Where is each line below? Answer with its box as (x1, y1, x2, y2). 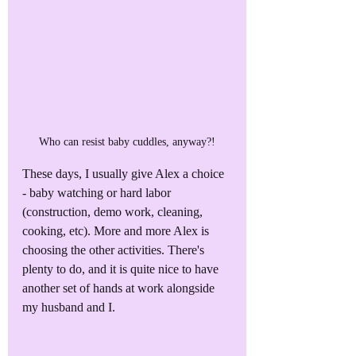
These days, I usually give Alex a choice (22, 167, 227, 181)
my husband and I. (22, 300, 115, 315)
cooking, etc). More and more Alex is (22, 224, 212, 238)
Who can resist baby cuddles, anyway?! (39, 136, 215, 149)
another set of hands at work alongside (22, 281, 218, 296)
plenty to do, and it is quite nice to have (22, 262, 222, 277)
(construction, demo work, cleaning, (22, 205, 206, 219)
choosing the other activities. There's (22, 243, 207, 257)
